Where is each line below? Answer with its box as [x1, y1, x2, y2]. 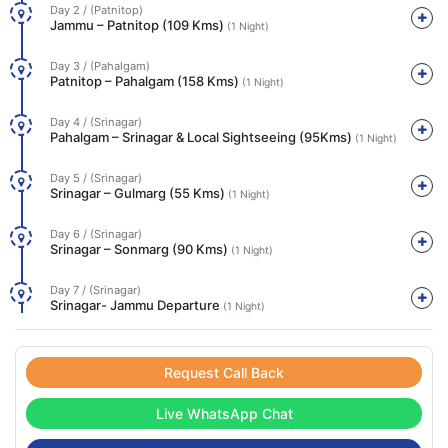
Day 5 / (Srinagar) [50, 171, 142, 185]
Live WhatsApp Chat [155, 405, 293, 422]
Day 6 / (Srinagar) [50, 227, 142, 241]
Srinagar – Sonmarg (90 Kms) [50, 241, 231, 257]
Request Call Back [164, 364, 284, 381]
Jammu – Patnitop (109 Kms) [50, 17, 227, 33]
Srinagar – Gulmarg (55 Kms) [50, 185, 228, 201]
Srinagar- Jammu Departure [50, 297, 223, 313]
